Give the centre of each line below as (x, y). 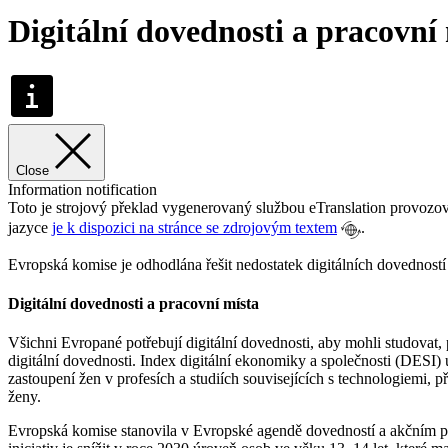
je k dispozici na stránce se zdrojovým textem (194, 228)
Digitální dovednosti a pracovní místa (133, 303)
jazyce (30, 228)
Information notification (82, 189)
